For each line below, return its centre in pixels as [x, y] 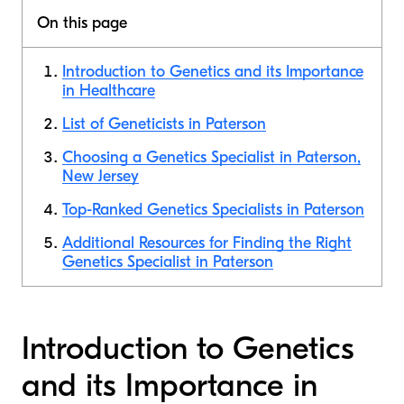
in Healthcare [109, 91]
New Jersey [101, 176]
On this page [82, 23]
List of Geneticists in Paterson [164, 124]
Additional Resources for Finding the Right [207, 243]
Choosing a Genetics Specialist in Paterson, [211, 157]
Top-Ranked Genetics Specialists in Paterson [213, 210]
